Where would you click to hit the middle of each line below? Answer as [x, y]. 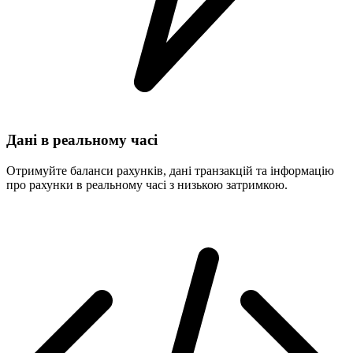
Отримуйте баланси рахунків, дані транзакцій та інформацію [170, 170]
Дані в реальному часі [82, 140]
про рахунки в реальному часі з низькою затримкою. [147, 184]
